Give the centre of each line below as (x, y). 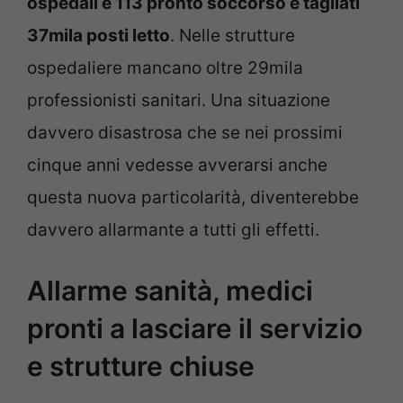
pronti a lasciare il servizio (195, 329)
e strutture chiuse (141, 367)
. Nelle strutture (233, 35)
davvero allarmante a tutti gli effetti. (173, 229)
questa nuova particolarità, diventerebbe (193, 197)
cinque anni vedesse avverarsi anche (177, 165)
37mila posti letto (99, 35)
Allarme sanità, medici (170, 291)
